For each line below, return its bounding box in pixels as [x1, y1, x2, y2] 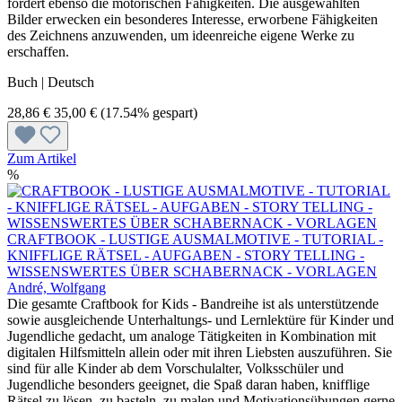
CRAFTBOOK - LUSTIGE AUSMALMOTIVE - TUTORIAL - [7, 231, 383, 247]
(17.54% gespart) [100, 104, 197, 120]
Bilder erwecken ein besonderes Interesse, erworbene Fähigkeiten [7, 11, 378, 27]
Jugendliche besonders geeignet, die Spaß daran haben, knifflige [7, 376, 370, 392]
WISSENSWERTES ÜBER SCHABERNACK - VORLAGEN [7, 263, 377, 279]
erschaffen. [7, 43, 69, 59]
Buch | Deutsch [7, 74, 94, 90]
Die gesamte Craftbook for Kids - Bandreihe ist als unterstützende [7, 295, 379, 311]
